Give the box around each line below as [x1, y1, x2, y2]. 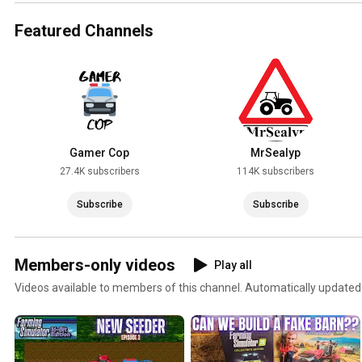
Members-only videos [15, 255, 175, 276]
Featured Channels [15, 21, 154, 41]
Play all [214, 259, 252, 272]
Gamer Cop [69, 146, 129, 160]
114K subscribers [237, 166, 314, 178]
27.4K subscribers [59, 166, 140, 178]
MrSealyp [250, 146, 301, 160]
